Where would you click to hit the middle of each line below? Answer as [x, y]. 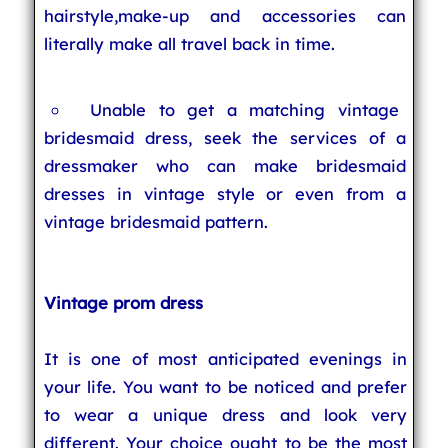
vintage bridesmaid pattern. [155, 221]
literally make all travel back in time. [189, 43]
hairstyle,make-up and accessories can [225, 15]
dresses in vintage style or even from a [225, 193]
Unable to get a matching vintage [244, 109]
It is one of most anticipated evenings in [225, 358]
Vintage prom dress [123, 302]
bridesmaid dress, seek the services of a [225, 137]
